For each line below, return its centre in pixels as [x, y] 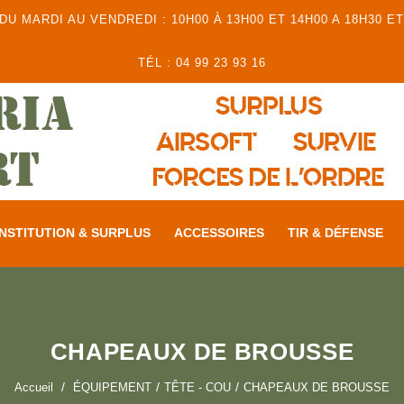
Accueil [34, 387]
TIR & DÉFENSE [335, 233]
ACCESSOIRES [219, 233]
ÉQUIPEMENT [112, 387]
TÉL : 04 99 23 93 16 [202, 63]
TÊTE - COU [197, 387]
